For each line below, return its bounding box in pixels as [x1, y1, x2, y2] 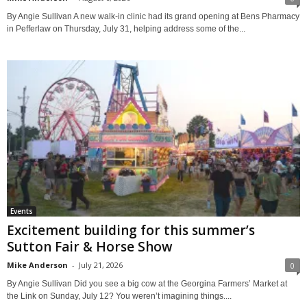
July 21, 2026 [79, 260, 123, 271]
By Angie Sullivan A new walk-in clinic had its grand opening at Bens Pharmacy [7, 12, 299, 22]
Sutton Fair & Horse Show [7, 238, 173, 256]
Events [10, 206, 33, 217]
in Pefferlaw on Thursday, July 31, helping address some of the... [7, 24, 245, 34]
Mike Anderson [7, 260, 68, 271]
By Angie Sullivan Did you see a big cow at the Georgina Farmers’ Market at [7, 279, 287, 289]
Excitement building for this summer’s [7, 221, 255, 240]
